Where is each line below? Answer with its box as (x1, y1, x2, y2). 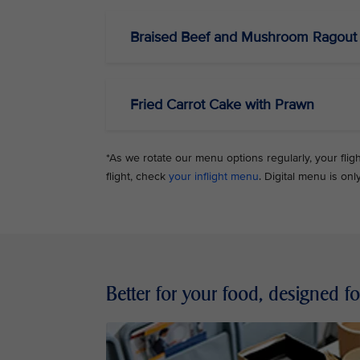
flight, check (106, 169, 169, 183)
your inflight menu (169, 169, 259, 183)
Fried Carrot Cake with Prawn (130, 95, 314, 113)
